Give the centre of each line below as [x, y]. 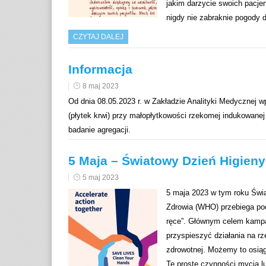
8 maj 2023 [101, 86]
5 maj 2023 [101, 178]
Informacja [100, 69]
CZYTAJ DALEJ [98, 37]
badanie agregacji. [99, 130]
